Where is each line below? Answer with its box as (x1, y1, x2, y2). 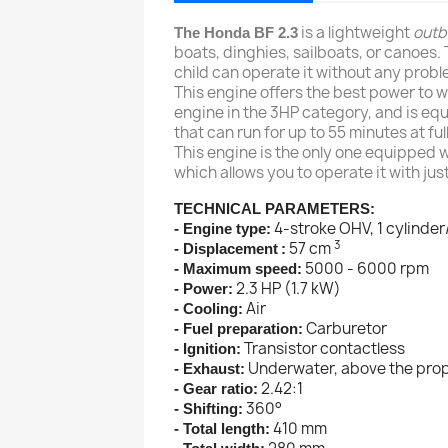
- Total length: (174, 420, 270, 438)
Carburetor (303, 318, 387, 340)
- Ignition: (174, 340, 241, 358)
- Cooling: (174, 300, 243, 318)
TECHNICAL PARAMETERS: (174, 200, 375, 218)
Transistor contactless (241, 338, 405, 360)
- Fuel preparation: (174, 320, 303, 338)
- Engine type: (174, 220, 271, 238)
